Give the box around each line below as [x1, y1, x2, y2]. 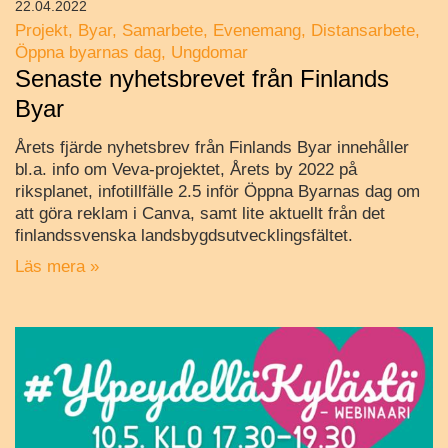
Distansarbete [311, 20, 415, 40]
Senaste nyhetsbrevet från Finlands [15, 64, 389, 92]
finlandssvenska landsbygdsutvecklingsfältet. [15, 225, 353, 245]
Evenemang [213, 20, 301, 40]
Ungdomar [171, 42, 248, 62]
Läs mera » [15, 256, 99, 276]
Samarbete [122, 20, 203, 40]
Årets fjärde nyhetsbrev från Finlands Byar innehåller [15, 137, 409, 157]
